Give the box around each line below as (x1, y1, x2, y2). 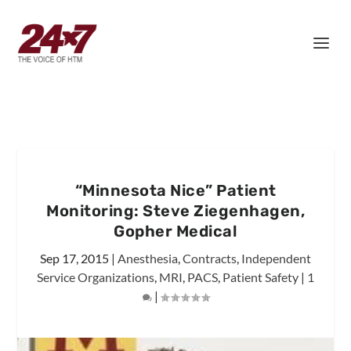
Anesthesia (118, 251, 178, 266)
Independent (241, 251, 311, 266)
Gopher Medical (114, 222, 237, 241)
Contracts (183, 251, 237, 266)
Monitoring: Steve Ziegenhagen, (46, 201, 305, 220)
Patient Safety (223, 270, 299, 284)
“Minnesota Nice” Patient (74, 181, 277, 200)
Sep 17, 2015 (40, 251, 109, 266)
